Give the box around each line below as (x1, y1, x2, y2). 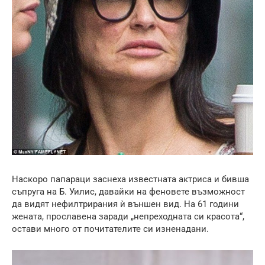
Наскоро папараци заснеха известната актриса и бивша (12, 174, 249, 185)
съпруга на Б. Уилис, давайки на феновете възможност (12, 186, 245, 198)
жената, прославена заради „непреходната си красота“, (12, 211, 244, 222)
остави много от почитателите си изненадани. (12, 224, 209, 235)
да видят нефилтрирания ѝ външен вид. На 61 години (12, 199, 239, 210)
